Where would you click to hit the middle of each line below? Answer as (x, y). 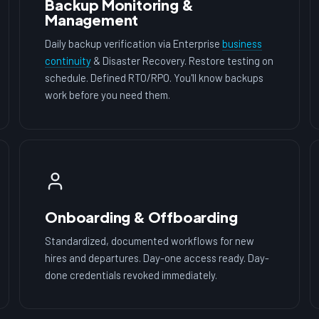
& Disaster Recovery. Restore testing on (183, 61)
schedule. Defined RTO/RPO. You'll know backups (155, 78)
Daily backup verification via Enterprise (134, 44)
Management (92, 20)
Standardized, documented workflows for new (150, 240)
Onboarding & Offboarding (141, 216)
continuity (68, 61)
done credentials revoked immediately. (131, 274)
